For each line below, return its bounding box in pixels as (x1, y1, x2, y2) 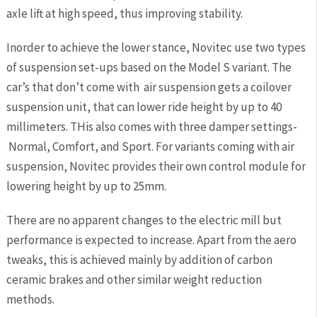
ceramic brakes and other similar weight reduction (6, 271, 262, 287)
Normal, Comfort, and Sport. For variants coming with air (6, 138, 294, 154)
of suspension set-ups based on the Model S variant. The (6, 59, 292, 75)
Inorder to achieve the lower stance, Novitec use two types (6, 39, 306, 55)
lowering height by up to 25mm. (6, 178, 166, 194)
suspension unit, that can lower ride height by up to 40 (6, 98, 282, 115)
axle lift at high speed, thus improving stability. (6, 5, 243, 21)
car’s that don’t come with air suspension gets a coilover (6, 79, 292, 95)
